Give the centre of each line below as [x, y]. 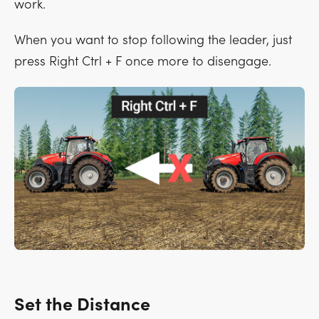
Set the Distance [82, 305]
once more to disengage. [197, 61]
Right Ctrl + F [85, 61]
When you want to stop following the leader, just [153, 40]
